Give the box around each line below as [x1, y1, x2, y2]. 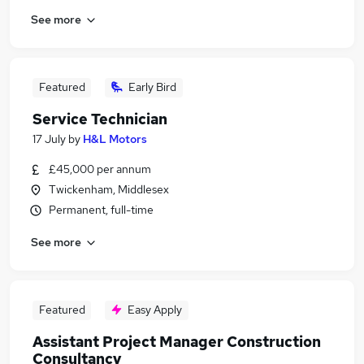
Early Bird [128, 80, 176, 94]
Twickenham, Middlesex [49, 182, 169, 197]
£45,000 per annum [49, 162, 151, 176]
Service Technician [32, 110, 167, 128]
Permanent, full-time [49, 202, 154, 217]
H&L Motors [83, 132, 147, 146]
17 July [32, 132, 66, 146]
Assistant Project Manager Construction [32, 332, 321, 351]
